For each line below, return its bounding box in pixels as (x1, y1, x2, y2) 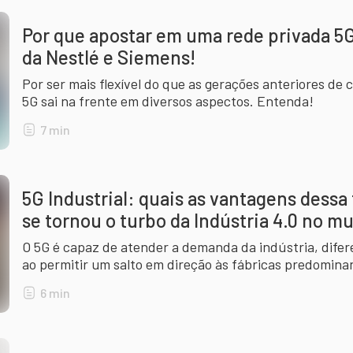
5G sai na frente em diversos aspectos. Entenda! (22, 92, 314, 110)
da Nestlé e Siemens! (22, 46, 195, 69)
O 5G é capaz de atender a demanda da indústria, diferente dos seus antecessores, (22, 238, 34, 255)
